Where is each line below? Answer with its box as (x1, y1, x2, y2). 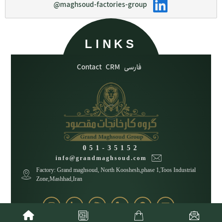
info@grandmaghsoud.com (55, 154, 147, 162)
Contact (76, 61, 102, 73)
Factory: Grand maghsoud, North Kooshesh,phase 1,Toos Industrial (36, 166, 196, 173)
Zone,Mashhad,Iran (36, 175, 82, 182)
